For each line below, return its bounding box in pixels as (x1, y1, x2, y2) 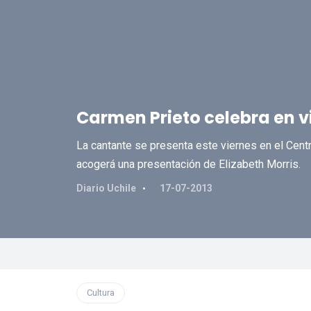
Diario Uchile (76, 183, 136, 194)
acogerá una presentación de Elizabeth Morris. (76, 158, 301, 171)
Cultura (86, 287, 115, 298)
